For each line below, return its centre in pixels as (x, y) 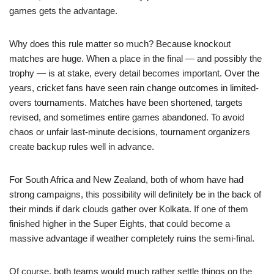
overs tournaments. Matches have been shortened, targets (126, 102)
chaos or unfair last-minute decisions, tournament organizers (130, 131)
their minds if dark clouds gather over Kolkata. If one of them (129, 209)
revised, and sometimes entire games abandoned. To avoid (127, 117)
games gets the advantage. (63, 10)
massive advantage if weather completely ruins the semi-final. (132, 238)
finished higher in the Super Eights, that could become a (120, 223)
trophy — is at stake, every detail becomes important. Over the (134, 73)
